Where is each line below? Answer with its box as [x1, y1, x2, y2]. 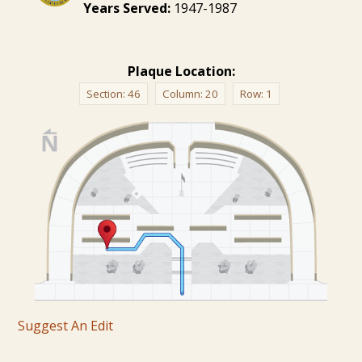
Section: [86, 86, 128, 101]
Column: [162, 86, 205, 101]
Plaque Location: [127, 61, 235, 80]
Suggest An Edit [18, 316, 114, 335]
